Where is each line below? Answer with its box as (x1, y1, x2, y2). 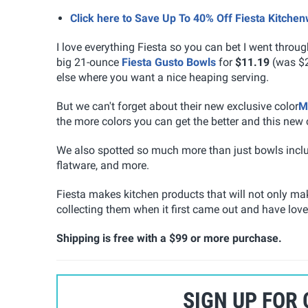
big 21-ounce (56, 55, 122, 69)
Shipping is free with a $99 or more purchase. (56, 231, 282, 245)
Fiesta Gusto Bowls (122, 55, 216, 69)
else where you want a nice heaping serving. (56, 70, 269, 84)
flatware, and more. (56, 158, 149, 172)
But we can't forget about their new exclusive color (56, 99, 298, 113)
